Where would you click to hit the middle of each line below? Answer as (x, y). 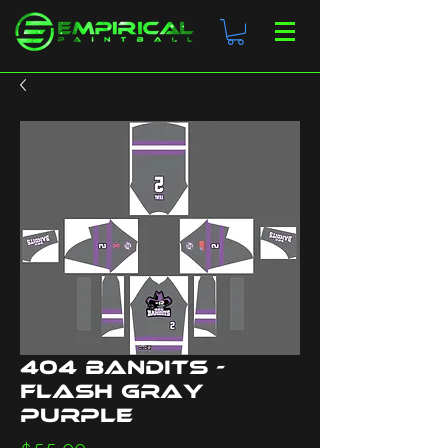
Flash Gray (112, 391)
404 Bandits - (122, 367)
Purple (76, 415)
